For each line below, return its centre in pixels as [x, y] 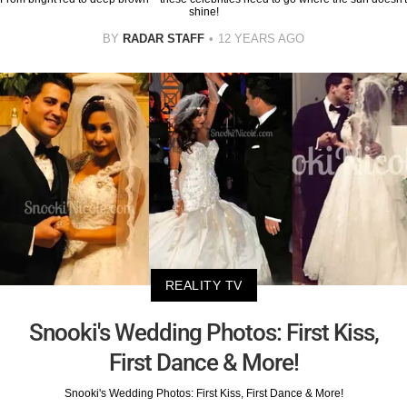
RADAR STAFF [164, 38]
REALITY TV [203, 286]
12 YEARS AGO [261, 38]
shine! [203, 11]
